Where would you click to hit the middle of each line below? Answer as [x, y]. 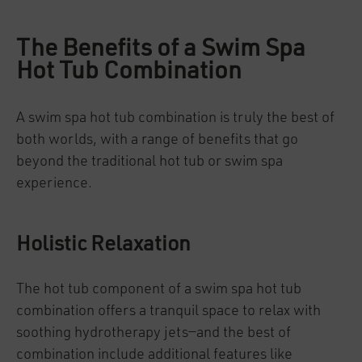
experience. [56, 183]
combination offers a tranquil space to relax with [168, 311]
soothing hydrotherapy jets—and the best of [154, 333]
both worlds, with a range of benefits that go [157, 140]
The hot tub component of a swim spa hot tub [159, 289]
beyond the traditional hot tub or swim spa [149, 162]
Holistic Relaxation [103, 245]
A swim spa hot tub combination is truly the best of [175, 118]
